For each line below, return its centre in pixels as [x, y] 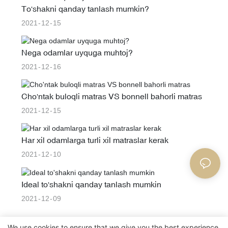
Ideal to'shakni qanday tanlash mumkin [91, 184]
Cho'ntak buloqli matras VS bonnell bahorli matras [111, 96]
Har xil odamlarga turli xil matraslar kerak [95, 140]
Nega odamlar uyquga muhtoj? [77, 52]
